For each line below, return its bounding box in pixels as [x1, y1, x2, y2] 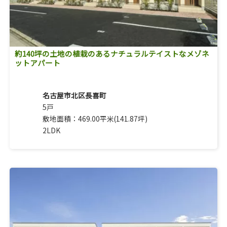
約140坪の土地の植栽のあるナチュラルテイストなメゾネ [14, 48, 209, 59]
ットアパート [14, 57, 60, 68]
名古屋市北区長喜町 [42, 90, 106, 100]
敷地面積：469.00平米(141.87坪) [42, 113, 147, 124]
